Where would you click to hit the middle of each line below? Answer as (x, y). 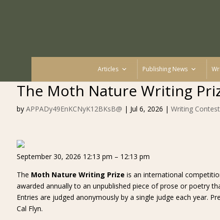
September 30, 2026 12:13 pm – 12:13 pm (83, 156)
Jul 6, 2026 (146, 109)
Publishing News (165, 69)
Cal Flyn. (29, 208)
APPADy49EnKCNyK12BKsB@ (74, 109)
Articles (108, 69)
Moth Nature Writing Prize (78, 175)
